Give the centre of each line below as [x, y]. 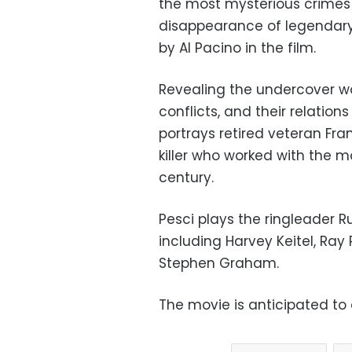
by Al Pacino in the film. [237, 48]
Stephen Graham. [219, 263]
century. [186, 177]
